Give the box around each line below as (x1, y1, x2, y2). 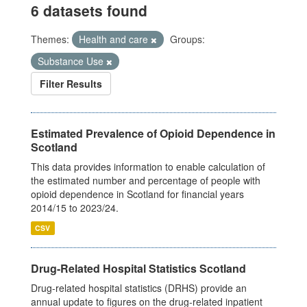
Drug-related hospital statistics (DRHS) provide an (31, 280, 247, 295)
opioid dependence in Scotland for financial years (31, 186, 244, 201)
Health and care (79, 32, 151, 46)
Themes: (31, 32, 69, 46)
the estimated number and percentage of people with (31, 173, 260, 187)
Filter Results (40, 76, 102, 90)
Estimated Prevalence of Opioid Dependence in (31, 125, 275, 141)
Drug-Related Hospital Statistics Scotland (31, 260, 246, 276)
